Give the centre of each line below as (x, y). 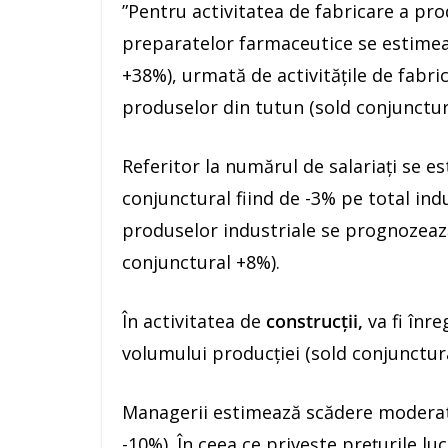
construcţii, (314, 321)
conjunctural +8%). (201, 262)
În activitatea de (194, 321)
